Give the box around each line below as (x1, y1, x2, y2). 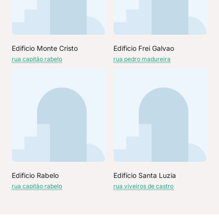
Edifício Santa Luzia (113, 171, 176, 179)
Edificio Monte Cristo (12, 44, 78, 52)
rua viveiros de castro (113, 182, 174, 190)
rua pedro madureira (113, 55, 171, 63)
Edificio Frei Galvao (113, 44, 174, 52)
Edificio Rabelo (12, 171, 59, 179)
